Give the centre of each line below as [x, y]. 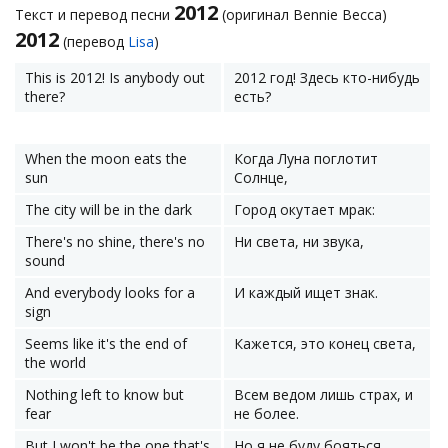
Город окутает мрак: [304, 209]
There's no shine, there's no [115, 241]
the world [55, 362]
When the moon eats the [106, 158]
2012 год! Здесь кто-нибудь [327, 77]
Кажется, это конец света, [325, 343]
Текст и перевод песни [94, 14]
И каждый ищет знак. [306, 292]
